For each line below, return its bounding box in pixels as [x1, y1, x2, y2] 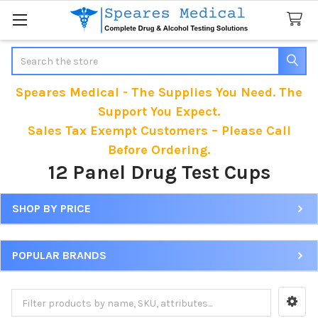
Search [11, 48, 44, 60]
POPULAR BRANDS [12, 248, 106, 262]
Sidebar [11, 216, 64, 233]
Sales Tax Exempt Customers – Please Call [27, 122, 291, 138]
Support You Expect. [98, 103, 220, 119]
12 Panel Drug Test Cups [48, 160, 270, 184]
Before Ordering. [108, 141, 210, 158]
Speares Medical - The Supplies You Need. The [16, 84, 302, 100]
